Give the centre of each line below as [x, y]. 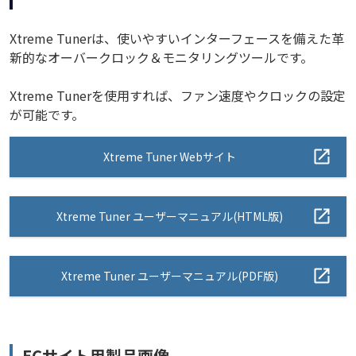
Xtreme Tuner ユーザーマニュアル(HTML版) [170, 216]
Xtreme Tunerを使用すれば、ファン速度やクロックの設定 [178, 95]
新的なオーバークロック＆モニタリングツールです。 [161, 57]
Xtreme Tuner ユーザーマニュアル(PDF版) [170, 275]
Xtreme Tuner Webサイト [170, 156]
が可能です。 [47, 114]
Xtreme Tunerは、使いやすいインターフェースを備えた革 [177, 38]
